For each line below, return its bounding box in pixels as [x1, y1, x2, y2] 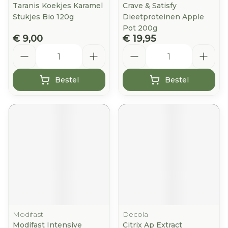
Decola [123, 210, 148, 219]
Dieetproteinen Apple [123, 12, 204, 21]
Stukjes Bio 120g [13, 12, 74, 21]
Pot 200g [123, 23, 157, 33]
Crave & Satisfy [123, 1, 177, 10]
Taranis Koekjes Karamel [13, 1, 103, 10]
